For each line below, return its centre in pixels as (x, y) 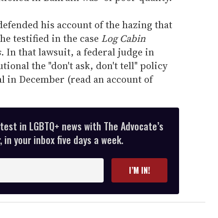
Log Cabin (123, 38)
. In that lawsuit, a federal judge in (78, 52)
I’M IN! (139, 170)
